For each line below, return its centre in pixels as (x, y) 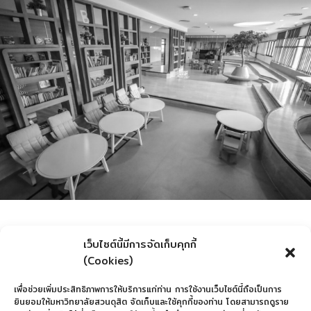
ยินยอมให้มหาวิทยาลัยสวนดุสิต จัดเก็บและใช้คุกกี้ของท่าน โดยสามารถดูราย (151, 302)
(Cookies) (108, 261)
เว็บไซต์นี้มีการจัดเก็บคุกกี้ (140, 244)
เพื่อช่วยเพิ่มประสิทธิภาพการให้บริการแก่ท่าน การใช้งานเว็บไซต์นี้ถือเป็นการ (148, 289)
